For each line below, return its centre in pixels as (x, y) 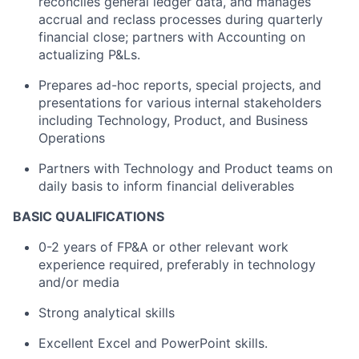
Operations (72, 138)
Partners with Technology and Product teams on (186, 168)
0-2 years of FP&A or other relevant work (163, 247)
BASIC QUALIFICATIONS (89, 216)
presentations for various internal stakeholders (180, 103)
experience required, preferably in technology (177, 264)
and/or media (79, 282)
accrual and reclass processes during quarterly (181, 19)
